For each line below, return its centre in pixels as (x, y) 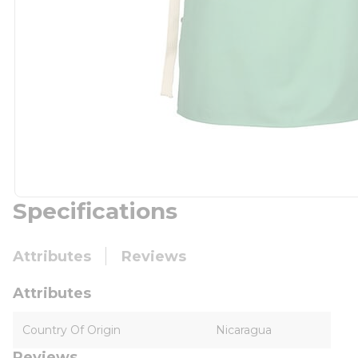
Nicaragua (244, 330)
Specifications (95, 211)
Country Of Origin (72, 330)
